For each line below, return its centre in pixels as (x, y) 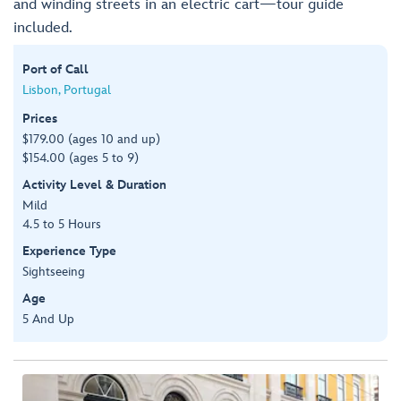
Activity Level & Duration (94, 184)
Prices (40, 118)
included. (43, 28)
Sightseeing (54, 271)
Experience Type (69, 251)
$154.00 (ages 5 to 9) (81, 158)
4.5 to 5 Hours (62, 224)
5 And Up (48, 319)
